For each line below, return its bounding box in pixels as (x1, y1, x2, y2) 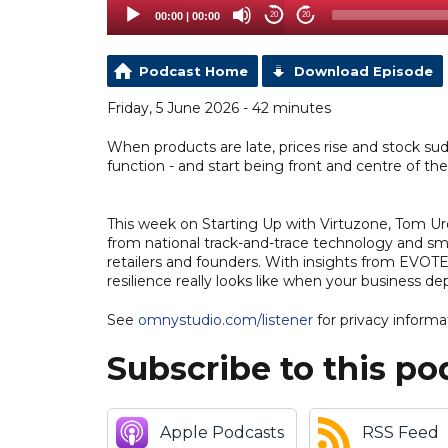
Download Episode (294, 62, 433, 79)
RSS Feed (362, 422, 439, 442)
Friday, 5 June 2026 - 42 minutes (107, 98, 331, 117)
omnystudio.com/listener (138, 310, 313, 329)
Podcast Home (139, 62, 248, 79)
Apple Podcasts (160, 422, 284, 442)
